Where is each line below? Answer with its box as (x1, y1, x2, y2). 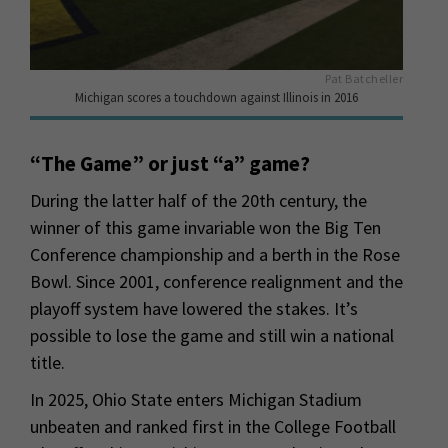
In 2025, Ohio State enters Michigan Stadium (30, 387, 362, 411)
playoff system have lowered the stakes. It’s (30, 296, 358, 320)
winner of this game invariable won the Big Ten (30, 215, 381, 239)
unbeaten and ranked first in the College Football (30, 414, 396, 438)
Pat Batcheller (325, 70, 403, 86)
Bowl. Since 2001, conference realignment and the (30, 269, 403, 293)
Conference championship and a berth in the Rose (30, 242, 400, 266)
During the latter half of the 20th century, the (30, 188, 367, 212)
